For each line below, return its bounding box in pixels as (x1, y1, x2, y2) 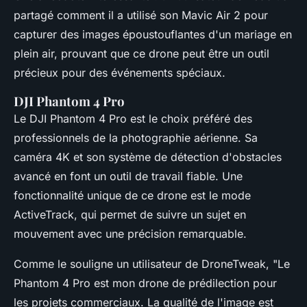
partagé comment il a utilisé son (14, 8, 182, 23)
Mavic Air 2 (182, 8, 241, 23)
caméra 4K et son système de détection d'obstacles (14, 150, 282, 164)
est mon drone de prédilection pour (90, 276, 277, 291)
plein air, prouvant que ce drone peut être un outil (14, 47, 269, 61)
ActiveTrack (14, 208, 74, 222)
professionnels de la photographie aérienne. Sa (14, 131, 258, 145)
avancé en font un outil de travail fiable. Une (14, 169, 243, 184)
